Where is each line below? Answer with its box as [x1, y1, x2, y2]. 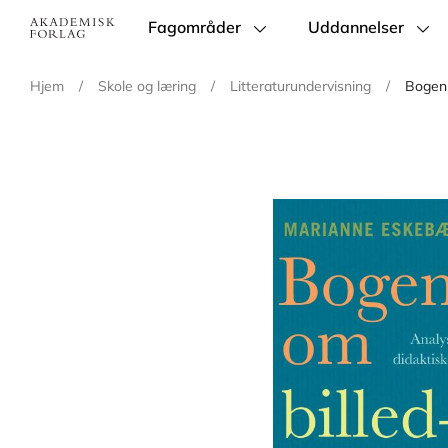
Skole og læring [98, 77, 196, 95]
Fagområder [148, 17, 242, 37]
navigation [148, 46, 215, 64]
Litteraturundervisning [230, 77, 371, 95]
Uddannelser [308, 17, 405, 37]
